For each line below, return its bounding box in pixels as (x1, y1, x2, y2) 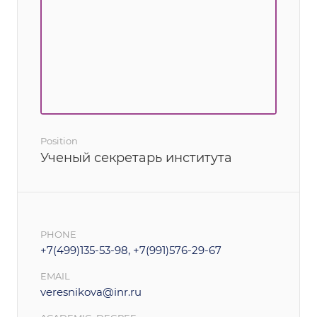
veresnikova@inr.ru (40, 285, 142, 299)
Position (40, 135, 78, 146)
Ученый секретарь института (40, 150, 232, 166)
